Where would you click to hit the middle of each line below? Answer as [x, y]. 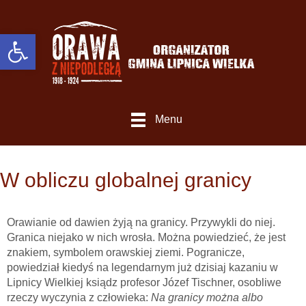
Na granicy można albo [207, 297]
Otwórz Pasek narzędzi [48, 40]
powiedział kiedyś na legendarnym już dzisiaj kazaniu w [142, 267]
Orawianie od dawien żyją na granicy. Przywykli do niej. [141, 222]
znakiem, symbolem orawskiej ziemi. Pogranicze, [126, 252]
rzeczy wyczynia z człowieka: [79, 297]
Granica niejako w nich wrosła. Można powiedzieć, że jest [146, 237]
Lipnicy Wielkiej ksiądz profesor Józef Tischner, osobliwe [144, 282]
